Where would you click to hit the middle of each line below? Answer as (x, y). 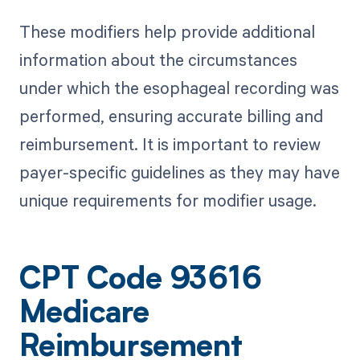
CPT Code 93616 (140, 281)
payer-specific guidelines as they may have (179, 172)
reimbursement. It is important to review (170, 143)
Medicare (84, 315)
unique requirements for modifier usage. (168, 200)
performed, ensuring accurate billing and (171, 115)
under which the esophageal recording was (179, 87)
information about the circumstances (158, 59)
